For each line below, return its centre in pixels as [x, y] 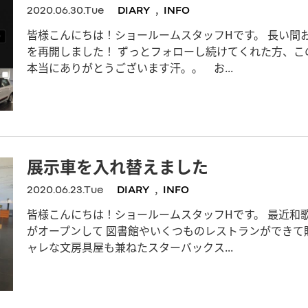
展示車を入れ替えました [118, 166]
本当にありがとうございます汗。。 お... [130, 68]
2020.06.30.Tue [65, 10]
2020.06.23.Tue [65, 189]
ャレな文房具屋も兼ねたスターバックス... [130, 247]
